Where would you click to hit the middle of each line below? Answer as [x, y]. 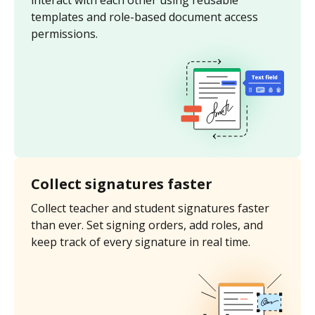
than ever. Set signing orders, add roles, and [147, 225]
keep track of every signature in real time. [141, 242]
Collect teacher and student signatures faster [150, 208]
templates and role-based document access [144, 17]
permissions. [64, 34]
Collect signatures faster [122, 184]
